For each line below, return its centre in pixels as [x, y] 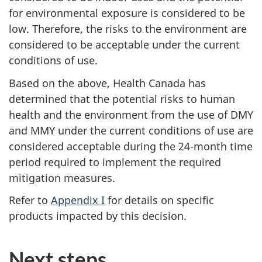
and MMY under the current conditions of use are [131, 130]
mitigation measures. [62, 177]
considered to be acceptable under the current [124, 44]
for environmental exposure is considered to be [127, 13]
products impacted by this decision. [98, 216]
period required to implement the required [115, 162]
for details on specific [159, 200]
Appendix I [78, 200]
